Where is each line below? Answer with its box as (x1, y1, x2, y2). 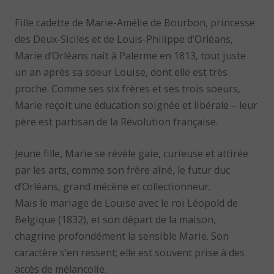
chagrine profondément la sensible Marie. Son (15, 229, 229, 243)
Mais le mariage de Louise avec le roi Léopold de (15, 196, 239, 210)
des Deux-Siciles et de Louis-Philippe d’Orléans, (15, 32, 234, 46)
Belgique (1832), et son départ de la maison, (15, 212, 217, 226)
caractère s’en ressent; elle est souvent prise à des (15, 245, 245, 259)
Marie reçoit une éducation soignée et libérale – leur (15, 98, 258, 113)
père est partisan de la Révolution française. (15, 115, 218, 129)
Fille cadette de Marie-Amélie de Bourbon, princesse (15, 16, 256, 30)
